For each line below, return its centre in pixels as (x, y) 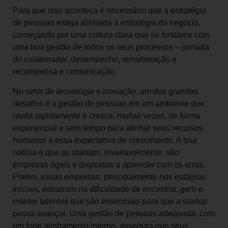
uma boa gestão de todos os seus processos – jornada (111, 47)
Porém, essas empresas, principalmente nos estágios (109, 177)
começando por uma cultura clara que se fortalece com (111, 35)
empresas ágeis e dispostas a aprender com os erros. (109, 164)
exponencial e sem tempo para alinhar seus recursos (108, 128)
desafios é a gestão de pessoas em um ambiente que (109, 103)
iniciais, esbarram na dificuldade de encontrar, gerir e (108, 189)
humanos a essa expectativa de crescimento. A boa (105, 140)
